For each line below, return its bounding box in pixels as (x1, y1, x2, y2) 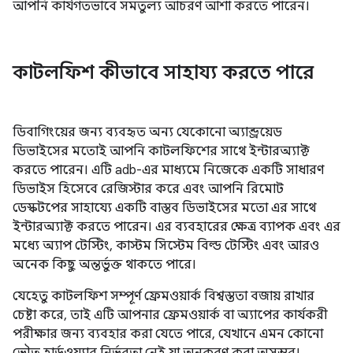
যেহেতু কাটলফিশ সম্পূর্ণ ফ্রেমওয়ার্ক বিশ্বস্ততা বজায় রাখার (13, 288, 314, 304)
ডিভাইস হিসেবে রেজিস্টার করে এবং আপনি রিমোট (13, 181, 284, 197)
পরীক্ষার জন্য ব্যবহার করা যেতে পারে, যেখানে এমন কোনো (13, 326, 323, 342)
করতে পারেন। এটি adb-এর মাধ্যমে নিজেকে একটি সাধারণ (13, 162, 324, 178)
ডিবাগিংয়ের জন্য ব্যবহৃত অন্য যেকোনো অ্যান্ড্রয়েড (13, 124, 282, 140)
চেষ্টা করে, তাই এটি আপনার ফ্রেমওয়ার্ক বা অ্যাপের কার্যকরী (13, 307, 328, 323)
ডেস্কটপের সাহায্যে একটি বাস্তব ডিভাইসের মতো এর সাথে (13, 200, 316, 216)
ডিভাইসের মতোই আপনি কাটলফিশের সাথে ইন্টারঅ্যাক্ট (13, 143, 310, 159)
